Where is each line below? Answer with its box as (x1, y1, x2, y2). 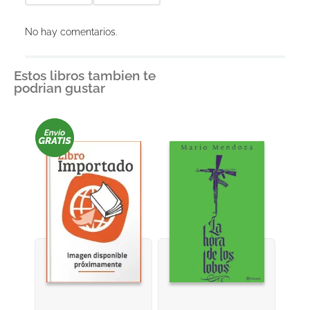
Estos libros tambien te (14, 67, 156, 83)
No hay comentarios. (25, 26, 117, 37)
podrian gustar (14, 80, 105, 95)
